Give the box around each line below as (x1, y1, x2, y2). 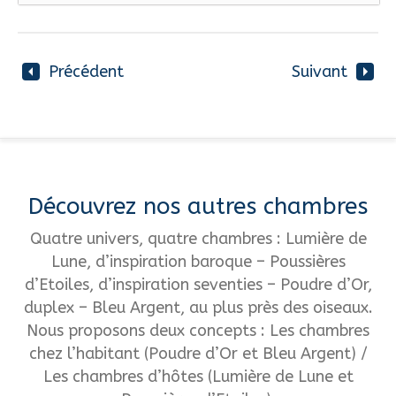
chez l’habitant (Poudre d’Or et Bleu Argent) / (28, 343, 368, 363)
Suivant (292, 61, 347, 81)
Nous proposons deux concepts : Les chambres (27, 320, 369, 340)
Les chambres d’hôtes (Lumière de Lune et (42, 366, 354, 386)
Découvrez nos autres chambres (28, 192, 368, 220)
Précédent (49, 61, 124, 81)
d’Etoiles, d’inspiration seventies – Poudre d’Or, (24, 274, 372, 294)
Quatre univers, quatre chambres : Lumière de (29, 228, 367, 248)
